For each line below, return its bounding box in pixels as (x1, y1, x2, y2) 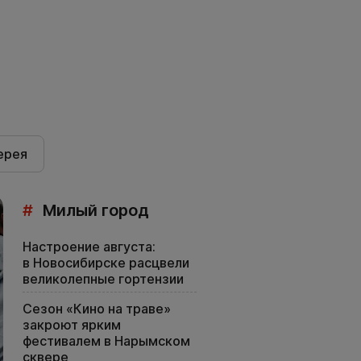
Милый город (39, 201, 149, 221)
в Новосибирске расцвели (23, 255, 189, 272)
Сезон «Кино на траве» (23, 301, 171, 317)
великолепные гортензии (23, 271, 184, 288)
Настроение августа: (23, 239, 156, 255)
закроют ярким (23, 317, 121, 334)
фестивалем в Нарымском (23, 333, 190, 350)
